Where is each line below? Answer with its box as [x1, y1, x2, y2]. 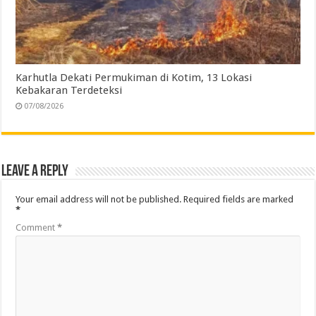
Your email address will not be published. [16, 193, 182, 205]
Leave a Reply [1, 163, 69, 180]
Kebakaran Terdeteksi [16, 83, 123, 97]
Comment [16, 221, 58, 233]
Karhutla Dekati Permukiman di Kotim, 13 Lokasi [16, 71, 253, 84]
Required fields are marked [183, 193, 294, 205]
